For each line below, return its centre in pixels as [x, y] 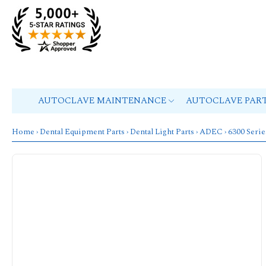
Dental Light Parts [162, 132]
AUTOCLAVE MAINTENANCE [103, 101]
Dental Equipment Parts [82, 132]
